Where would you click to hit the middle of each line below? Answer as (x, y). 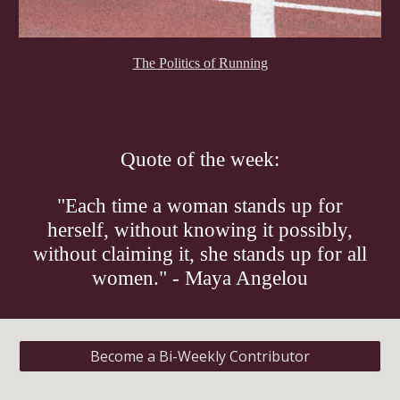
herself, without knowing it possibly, (200, 230)
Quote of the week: (200, 159)
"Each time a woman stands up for (200, 206)
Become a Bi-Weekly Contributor (200, 356)
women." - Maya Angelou (200, 278)
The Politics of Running (200, 62)
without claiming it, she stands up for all (200, 254)
